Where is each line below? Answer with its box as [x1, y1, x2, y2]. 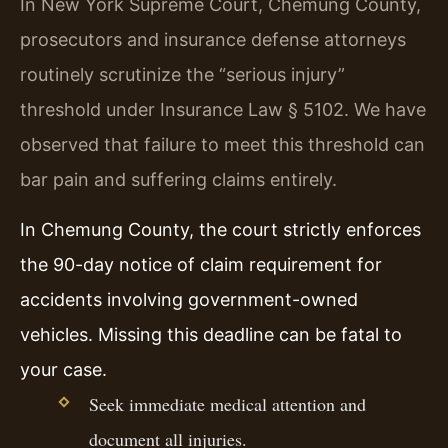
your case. [20, 358, 107, 380]
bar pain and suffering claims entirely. [20, 169, 337, 191]
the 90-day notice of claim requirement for [20, 253, 382, 275]
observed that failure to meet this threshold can [20, 134, 425, 156]
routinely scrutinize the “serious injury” [20, 64, 345, 86]
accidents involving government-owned [20, 288, 358, 310]
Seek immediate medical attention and [88, 391, 366, 416]
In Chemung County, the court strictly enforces [20, 218, 421, 240]
